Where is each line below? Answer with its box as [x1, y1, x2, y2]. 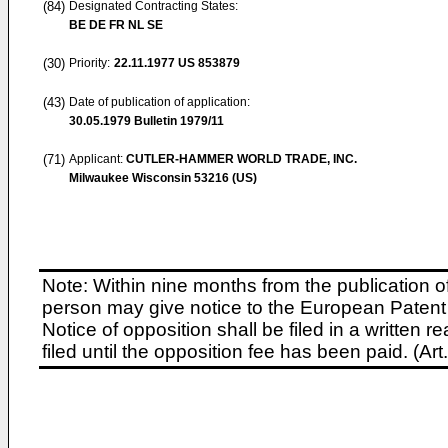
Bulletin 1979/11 [131, 114, 224, 128]
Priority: [69, 56, 110, 70]
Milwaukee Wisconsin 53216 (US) [69, 171, 257, 185]
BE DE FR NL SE [69, 18, 163, 32]
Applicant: [69, 152, 126, 166]
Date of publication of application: [69, 95, 250, 109]
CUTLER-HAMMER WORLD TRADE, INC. [126, 152, 357, 166]
